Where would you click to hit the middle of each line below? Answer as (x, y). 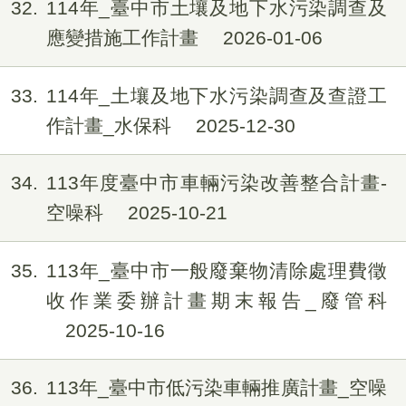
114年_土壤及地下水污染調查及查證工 (216, 95)
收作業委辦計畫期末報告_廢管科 (216, 300)
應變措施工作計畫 (125, 38)
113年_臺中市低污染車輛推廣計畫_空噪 (216, 388)
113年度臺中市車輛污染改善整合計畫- (216, 183)
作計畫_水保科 (111, 125)
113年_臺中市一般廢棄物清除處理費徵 (216, 270)
